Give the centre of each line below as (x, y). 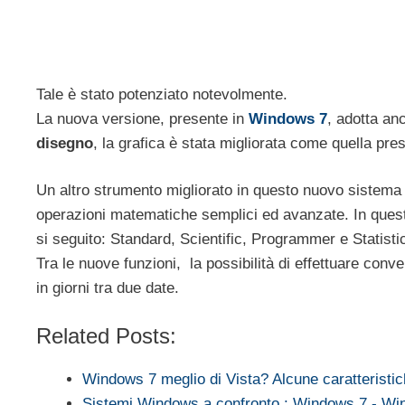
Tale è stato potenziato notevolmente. (162, 94)
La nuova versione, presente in (142, 118)
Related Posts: (106, 335)
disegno (65, 143)
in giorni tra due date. (108, 288)
